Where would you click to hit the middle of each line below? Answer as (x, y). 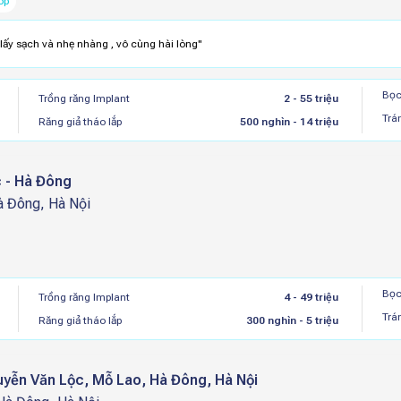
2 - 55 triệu (311, 98)
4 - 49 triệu (311, 297)
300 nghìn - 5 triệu (292, 320)
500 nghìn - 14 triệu (289, 122)
